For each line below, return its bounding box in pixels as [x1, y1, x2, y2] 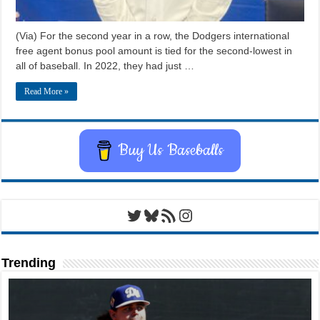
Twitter [124, 204, 176, 224]
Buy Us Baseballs [118, 139, 224, 161]
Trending [1, 255, 56, 270]
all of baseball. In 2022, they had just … [16, 59, 195, 71]
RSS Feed [159, 204, 198, 224]
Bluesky [141, 204, 201, 224]
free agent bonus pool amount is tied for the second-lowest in [16, 44, 293, 56]
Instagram [176, 204, 252, 224]
